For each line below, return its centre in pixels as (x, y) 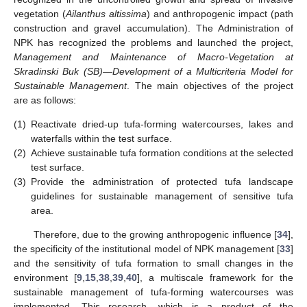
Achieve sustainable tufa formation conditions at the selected (162, 153)
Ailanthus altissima (106, 13)
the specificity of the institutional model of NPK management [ (147, 249)
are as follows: (45, 100)
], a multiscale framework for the (215, 278)
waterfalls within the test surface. (101, 139)
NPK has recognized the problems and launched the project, (153, 42)
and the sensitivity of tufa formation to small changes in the (153, 263)
